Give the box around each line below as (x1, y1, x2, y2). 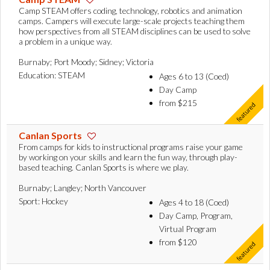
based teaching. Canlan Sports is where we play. (19, 162, 189, 173)
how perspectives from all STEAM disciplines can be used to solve (19, 26, 251, 37)
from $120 (159, 237, 197, 248)
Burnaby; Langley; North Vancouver (19, 183, 146, 193)
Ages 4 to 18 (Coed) (159, 197, 229, 208)
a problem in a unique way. (19, 36, 112, 47)
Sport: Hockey (19, 196, 68, 207)
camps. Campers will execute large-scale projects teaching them (19, 16, 245, 27)
